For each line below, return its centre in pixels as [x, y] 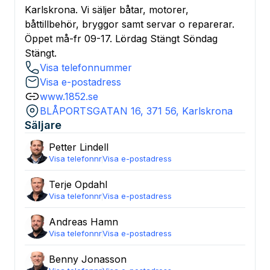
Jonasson [104, 259]
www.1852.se [69, 96]
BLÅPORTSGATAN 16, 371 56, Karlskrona [136, 111]
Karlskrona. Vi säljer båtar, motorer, [107, 10]
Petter [63, 147]
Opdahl [91, 184]
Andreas [68, 222]
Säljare [43, 125]
